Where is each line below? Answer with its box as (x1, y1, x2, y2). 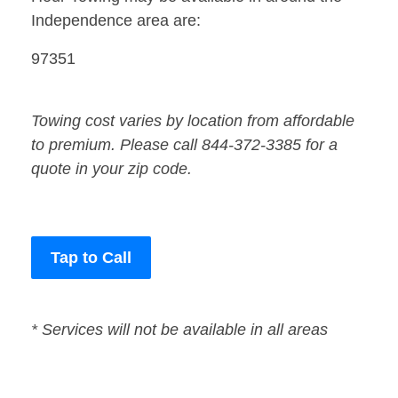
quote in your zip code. (31, 160, 192, 179)
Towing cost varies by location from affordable (31, 112, 354, 131)
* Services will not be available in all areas (31, 321, 328, 339)
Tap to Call (51, 249, 131, 267)
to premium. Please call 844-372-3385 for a (31, 136, 338, 155)
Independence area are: (31, 12, 201, 30)
